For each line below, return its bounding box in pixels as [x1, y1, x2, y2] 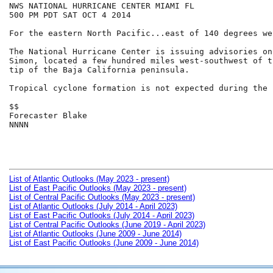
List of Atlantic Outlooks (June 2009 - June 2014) [9, 229, 182, 238]
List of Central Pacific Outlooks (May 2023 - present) [9, 192, 195, 202]
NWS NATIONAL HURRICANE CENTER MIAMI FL [9, 1, 194, 11]
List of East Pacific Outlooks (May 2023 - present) [9, 183, 186, 193]
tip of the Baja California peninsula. [9, 65, 190, 75]
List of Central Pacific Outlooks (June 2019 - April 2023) [9, 219, 205, 229]
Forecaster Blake [9, 111, 87, 121]
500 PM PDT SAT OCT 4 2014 [9, 10, 131, 20]
